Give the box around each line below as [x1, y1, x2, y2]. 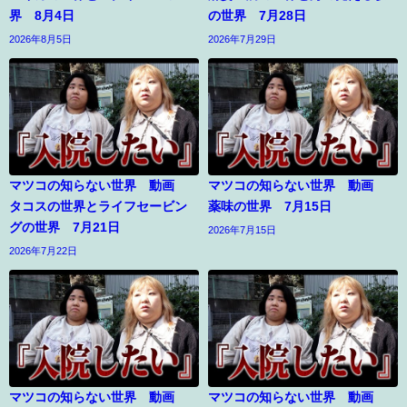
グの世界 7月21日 [9, 220, 120, 233]
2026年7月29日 [208, 33, 276, 45]
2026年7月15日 [208, 223, 276, 235]
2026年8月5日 [9, 33, 72, 45]
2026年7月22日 [9, 244, 77, 256]
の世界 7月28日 [208, 8, 306, 22]
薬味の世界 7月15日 [208, 199, 332, 213]
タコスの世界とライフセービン [9, 199, 187, 213]
